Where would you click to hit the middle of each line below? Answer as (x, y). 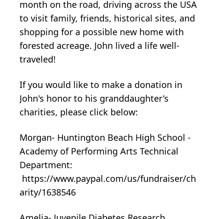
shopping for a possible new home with (102, 32)
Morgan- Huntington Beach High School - (105, 137)
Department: (46, 164)
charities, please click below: (79, 112)
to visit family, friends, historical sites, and (107, 18)
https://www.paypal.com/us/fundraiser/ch (108, 178)
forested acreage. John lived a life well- (99, 45)
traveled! (38, 59)
